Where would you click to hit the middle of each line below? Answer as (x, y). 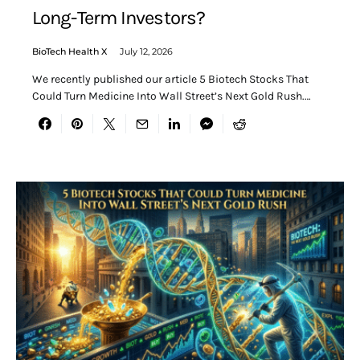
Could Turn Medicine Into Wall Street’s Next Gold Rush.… (172, 96)
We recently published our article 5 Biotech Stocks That (170, 80)
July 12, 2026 (146, 52)
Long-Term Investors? (119, 18)
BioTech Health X (70, 52)
